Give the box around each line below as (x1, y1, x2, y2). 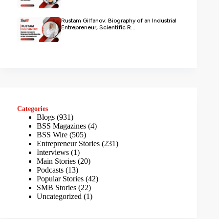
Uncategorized (37, 192, 82, 200)
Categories (17, 104, 48, 112)
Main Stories (37, 156, 76, 165)
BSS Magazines (37, 121, 86, 130)
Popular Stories (37, 174, 84, 183)
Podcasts (37, 165, 64, 174)
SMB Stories (37, 183, 76, 192)
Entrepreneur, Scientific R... (61, 23, 135, 31)
